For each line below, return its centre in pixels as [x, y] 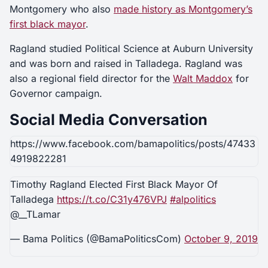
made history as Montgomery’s [183, 9]
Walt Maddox [203, 79]
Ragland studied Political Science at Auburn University [131, 49]
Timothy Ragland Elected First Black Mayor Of [114, 185]
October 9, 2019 [221, 239]
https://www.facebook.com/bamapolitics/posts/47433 [133, 144]
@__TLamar [35, 214]
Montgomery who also [62, 9]
